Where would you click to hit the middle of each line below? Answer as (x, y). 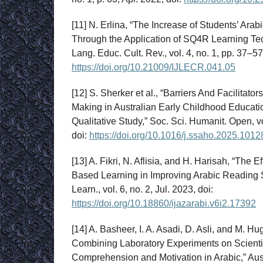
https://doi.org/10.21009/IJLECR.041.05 (154, 67)
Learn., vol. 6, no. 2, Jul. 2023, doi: (142, 189)
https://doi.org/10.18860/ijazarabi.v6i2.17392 (164, 203)
